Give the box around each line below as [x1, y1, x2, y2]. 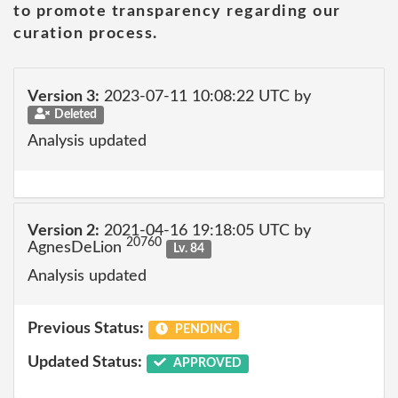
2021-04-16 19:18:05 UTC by [99, 223, 311, 239]
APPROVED [170, 356, 242, 370]
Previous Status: [28, 321, 144, 337]
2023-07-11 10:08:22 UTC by [99, 88, 311, 105]
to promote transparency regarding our [13, 4, 341, 20]
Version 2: [28, 223, 99, 239]
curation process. [13, 26, 158, 42]
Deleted [53, 107, 97, 121]
